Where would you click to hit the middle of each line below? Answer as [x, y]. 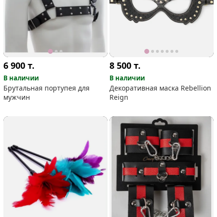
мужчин [17, 97]
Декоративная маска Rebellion [161, 88]
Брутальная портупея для [47, 88]
